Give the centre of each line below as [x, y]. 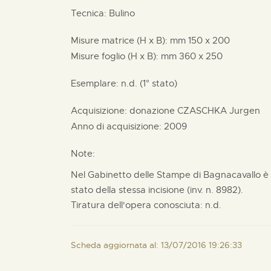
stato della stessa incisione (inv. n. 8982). [157, 190]
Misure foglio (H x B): [116, 56]
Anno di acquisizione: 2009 [129, 126]
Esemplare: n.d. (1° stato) [124, 83]
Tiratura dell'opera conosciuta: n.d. [146, 205]
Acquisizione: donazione [124, 111]
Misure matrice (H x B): [120, 41]
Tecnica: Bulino [103, 13]
